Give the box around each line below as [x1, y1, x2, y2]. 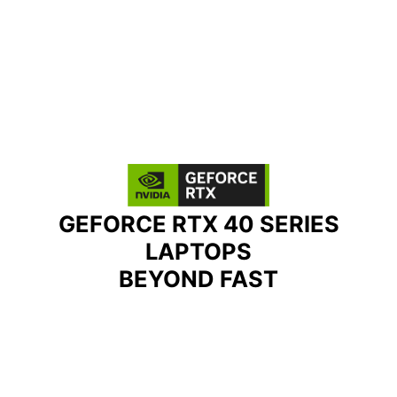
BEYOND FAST [119, 264, 278, 292]
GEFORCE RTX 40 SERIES [58, 209, 339, 237]
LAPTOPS [145, 237, 252, 265]
